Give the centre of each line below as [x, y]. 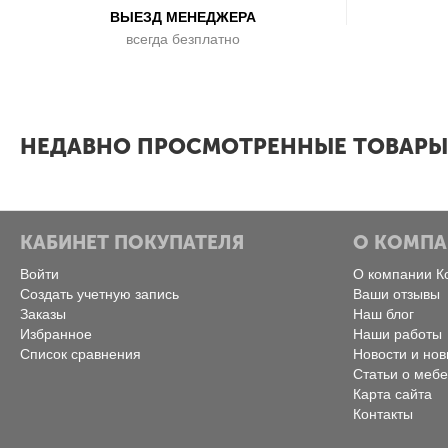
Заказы [43, 314]
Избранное [56, 334]
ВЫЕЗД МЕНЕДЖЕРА [183, 17]
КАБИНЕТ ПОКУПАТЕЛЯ [132, 243]
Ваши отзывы [396, 294]
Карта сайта [392, 394]
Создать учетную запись [99, 294]
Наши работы [397, 334]
